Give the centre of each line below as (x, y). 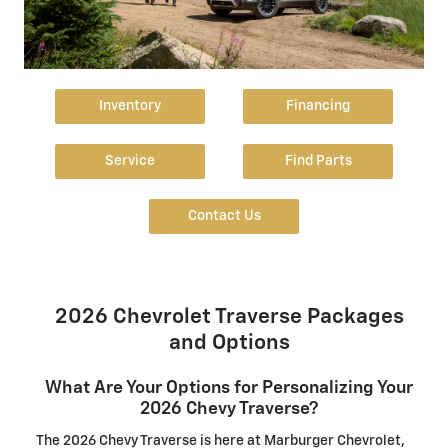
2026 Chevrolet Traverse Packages (229, 318)
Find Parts (318, 161)
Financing (318, 106)
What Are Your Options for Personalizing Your (229, 388)
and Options (229, 344)
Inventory (129, 106)
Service (129, 161)
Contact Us (224, 216)
